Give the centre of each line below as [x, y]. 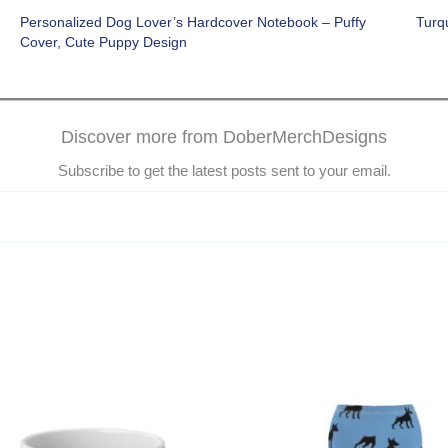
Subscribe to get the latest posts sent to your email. [224, 171]
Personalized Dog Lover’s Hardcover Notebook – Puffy [193, 22]
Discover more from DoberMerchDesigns [224, 137]
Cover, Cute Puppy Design [103, 42]
